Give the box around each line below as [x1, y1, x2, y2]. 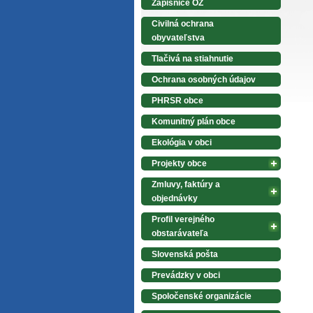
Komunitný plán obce [152, 117, 235, 126]
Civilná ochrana [152, 19, 214, 29]
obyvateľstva [152, 33, 205, 43]
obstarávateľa [152, 228, 208, 238]
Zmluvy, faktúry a [152, 180, 220, 189]
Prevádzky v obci [152, 270, 220, 280]
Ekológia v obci [152, 138, 212, 147]
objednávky [152, 194, 198, 203]
